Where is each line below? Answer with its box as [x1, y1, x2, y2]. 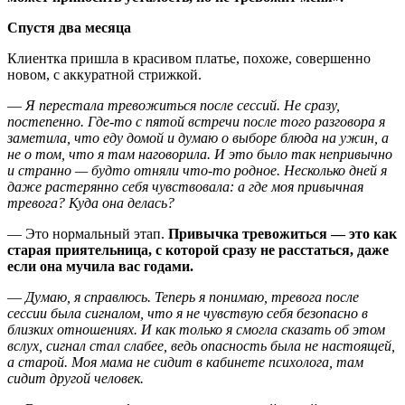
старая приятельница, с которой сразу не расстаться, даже [7, 241, 389, 258]
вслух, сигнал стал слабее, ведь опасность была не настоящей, [7, 337, 395, 353]
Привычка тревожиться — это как [165, 225, 397, 241]
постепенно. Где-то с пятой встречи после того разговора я [7, 113, 385, 129]
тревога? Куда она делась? [7, 194, 174, 211]
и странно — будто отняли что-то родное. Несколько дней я [7, 162, 387, 178]
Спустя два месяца [7, 19, 131, 35]
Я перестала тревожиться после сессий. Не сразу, [25, 97, 340, 113]
